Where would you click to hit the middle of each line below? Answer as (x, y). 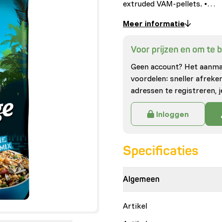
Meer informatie (154, 23)
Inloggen (172, 114)
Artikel (135, 206)
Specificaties (161, 151)
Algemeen (141, 179)
